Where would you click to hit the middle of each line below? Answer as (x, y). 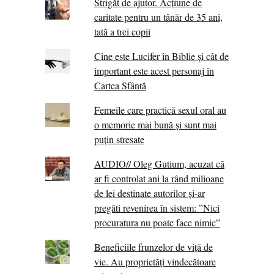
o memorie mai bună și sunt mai (155, 125)
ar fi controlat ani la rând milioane (159, 179)
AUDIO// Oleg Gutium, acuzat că (159, 164)
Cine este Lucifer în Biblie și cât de (161, 56)
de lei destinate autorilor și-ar (149, 193)
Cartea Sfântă (120, 86)
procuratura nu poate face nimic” (157, 223)
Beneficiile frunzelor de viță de (153, 247)
